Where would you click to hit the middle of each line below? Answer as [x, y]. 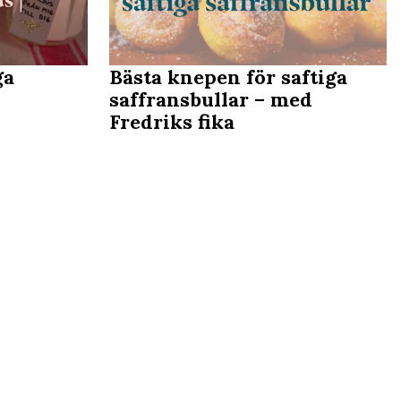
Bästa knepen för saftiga [228, 77]
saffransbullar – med [211, 99]
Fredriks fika [172, 121]
